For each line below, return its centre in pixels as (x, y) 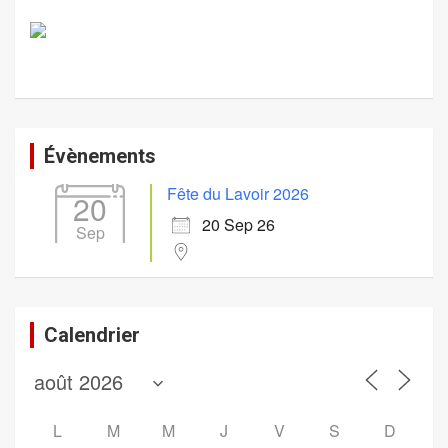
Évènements (100, 155)
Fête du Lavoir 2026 (238, 193)
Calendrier (92, 334)
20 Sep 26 (238, 224)
